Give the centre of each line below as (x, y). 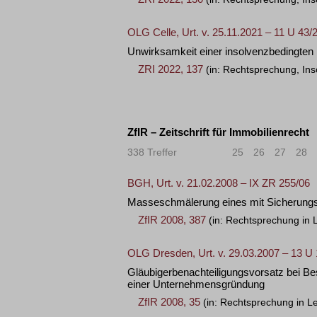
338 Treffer (152, 152)
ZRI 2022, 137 (171, 69)
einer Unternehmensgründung (196, 284)
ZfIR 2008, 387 (172, 220)
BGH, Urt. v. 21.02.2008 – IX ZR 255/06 (219, 183)
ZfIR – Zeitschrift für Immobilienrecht (218, 132)
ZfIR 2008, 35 (169, 302)
